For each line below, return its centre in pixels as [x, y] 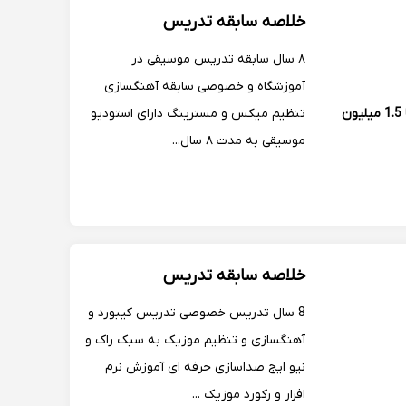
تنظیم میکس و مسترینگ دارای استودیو [198, 114]
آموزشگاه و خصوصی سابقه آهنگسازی [205, 87]
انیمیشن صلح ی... [257, 42]
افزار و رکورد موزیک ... [249, 395]
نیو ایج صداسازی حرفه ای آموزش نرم [205, 367]
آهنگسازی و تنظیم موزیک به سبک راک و [195, 340]
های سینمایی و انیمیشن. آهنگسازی [210, 15]
